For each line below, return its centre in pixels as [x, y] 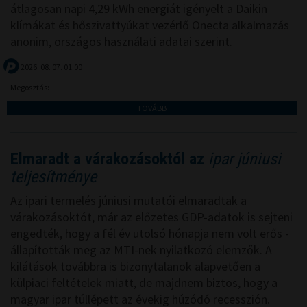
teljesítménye [53, 176]
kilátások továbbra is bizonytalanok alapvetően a [135, 266]
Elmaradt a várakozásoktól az [107, 159]
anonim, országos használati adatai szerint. [121, 41]
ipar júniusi [243, 159]
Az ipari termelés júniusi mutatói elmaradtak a [128, 200]
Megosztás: [30, 87]
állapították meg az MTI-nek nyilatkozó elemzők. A [141, 249]
